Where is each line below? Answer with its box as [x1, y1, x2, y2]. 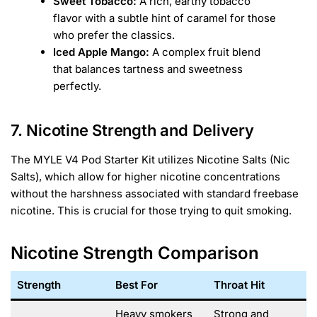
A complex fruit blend [149, 45, 260, 59]
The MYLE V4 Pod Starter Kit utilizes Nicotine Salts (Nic [11, 153, 290, 167]
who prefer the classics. [53, 28, 175, 42]
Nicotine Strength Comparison [11, 243, 259, 264]
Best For [115, 278, 158, 292]
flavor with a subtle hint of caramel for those [53, 11, 276, 25]
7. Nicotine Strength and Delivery [11, 121, 254, 140]
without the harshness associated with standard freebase [11, 187, 299, 201]
